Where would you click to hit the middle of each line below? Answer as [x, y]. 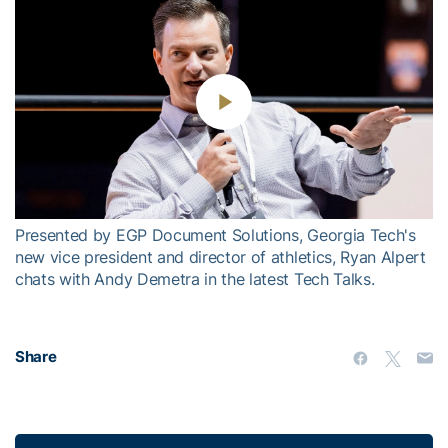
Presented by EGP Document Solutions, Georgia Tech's [215, 235]
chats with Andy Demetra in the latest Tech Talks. [195, 279]
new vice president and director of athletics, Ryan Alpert [220, 257]
